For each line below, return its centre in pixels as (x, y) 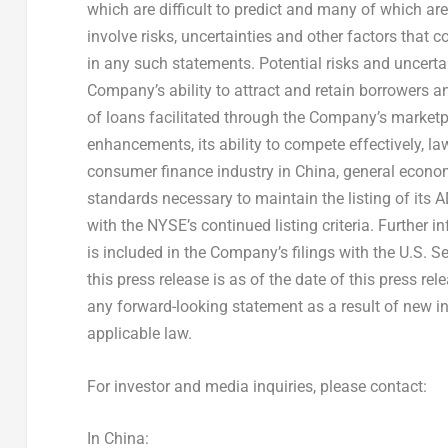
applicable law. (139, 334)
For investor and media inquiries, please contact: (256, 386)
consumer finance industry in (190, 172)
